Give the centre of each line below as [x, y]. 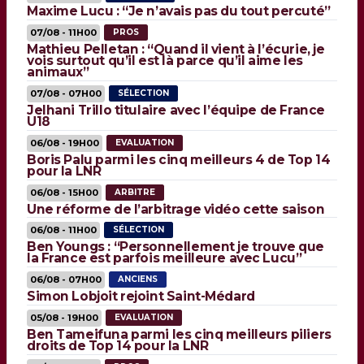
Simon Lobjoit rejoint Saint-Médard [141, 297]
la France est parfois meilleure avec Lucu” [165, 258]
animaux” [58, 72]
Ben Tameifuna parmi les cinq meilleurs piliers [179, 334]
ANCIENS [138, 279]
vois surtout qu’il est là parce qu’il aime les [165, 61]
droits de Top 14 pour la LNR [118, 346]
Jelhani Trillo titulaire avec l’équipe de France [176, 110]
